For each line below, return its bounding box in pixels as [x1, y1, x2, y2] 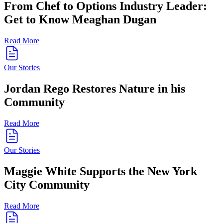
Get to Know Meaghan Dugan [4, 13, 156, 26]
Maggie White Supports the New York [4, 165, 197, 178]
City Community [4, 178, 90, 192]
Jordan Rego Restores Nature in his [4, 82, 185, 96]
